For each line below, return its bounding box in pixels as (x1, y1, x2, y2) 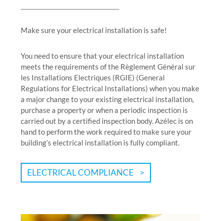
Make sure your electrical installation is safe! (21, 25, 167, 35)
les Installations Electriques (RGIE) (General (21, 73, 165, 82)
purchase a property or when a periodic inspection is (21, 105, 188, 114)
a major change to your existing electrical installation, (21, 94, 194, 104)
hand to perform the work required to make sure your (21, 127, 191, 136)
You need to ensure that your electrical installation (21, 51, 184, 60)
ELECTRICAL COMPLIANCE (27, 167, 135, 178)
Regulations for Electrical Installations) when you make (21, 83, 199, 93)
